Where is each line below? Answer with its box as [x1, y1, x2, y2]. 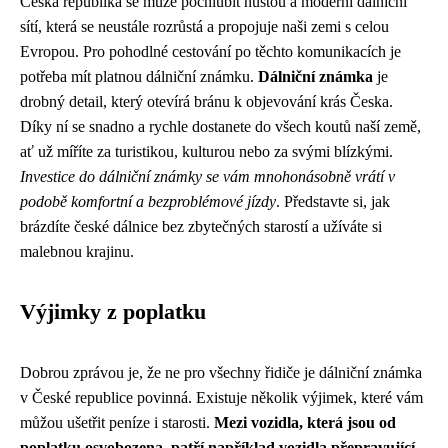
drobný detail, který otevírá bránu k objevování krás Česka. [20, 93, 393, 110]
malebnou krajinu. [20, 243, 134, 260]
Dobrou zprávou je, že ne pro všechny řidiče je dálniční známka [20, 364, 422, 381]
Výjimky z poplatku [20, 300, 206, 324]
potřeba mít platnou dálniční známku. [20, 68, 258, 85]
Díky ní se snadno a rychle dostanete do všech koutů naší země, [20, 118, 421, 135]
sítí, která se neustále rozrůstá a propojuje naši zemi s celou [20, 18, 389, 35]
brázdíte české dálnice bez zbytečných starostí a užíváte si [20, 218, 382, 235]
